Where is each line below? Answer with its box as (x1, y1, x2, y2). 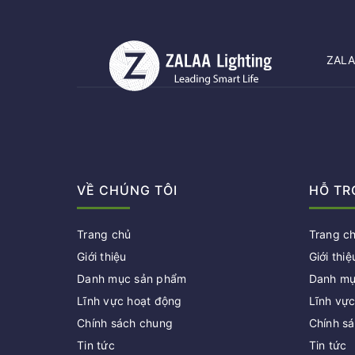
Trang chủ (77, 227, 132, 242)
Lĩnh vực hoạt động (77, 294, 182, 308)
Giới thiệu (77, 250, 127, 264)
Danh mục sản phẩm (77, 272, 187, 286)
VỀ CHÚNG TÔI (77, 182, 177, 199)
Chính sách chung (77, 316, 173, 330)
